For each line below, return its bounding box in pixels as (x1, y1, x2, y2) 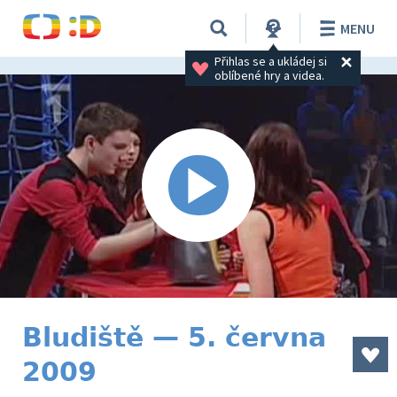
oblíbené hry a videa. (214, 66, 324, 83)
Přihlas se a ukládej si (214, 52, 330, 69)
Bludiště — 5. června (22, 322, 326, 353)
